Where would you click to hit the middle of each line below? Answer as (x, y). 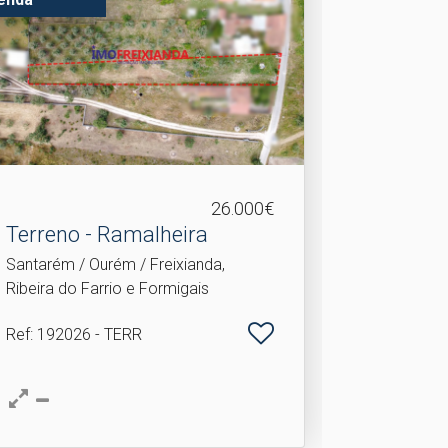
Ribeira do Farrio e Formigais (107, 288)
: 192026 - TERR (85, 334)
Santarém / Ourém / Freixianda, (115, 264)
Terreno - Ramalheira (106, 234)
